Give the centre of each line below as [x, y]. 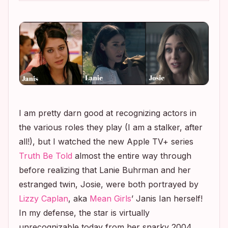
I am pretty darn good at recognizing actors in [108, 113]
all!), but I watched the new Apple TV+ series [106, 142]
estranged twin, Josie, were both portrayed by [109, 184]
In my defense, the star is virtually [84, 213]
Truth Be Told [46, 156]
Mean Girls [110, 199]
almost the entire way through [132, 156]
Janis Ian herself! [170, 199]
